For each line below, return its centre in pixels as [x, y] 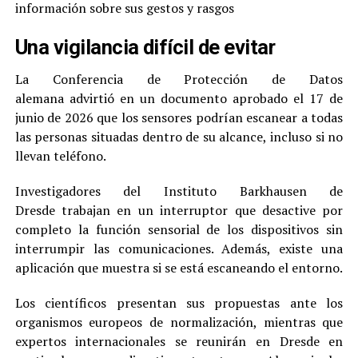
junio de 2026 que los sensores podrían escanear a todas [179, 117]
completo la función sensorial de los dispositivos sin [179, 229]
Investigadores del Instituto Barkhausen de [179, 191]
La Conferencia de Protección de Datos [179, 79]
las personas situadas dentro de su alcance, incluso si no [179, 136]
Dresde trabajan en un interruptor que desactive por [179, 210]
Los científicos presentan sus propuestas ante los [179, 302]
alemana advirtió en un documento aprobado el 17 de [179, 98]
